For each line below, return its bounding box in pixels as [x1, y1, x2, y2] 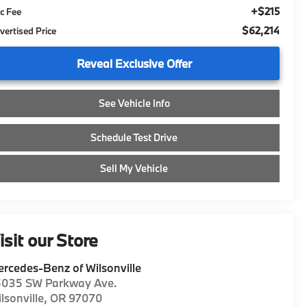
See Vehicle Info [98, 96, 170, 110]
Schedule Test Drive [90, 130, 177, 144]
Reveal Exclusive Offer [76, 56, 192, 71]
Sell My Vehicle [100, 161, 168, 175]
